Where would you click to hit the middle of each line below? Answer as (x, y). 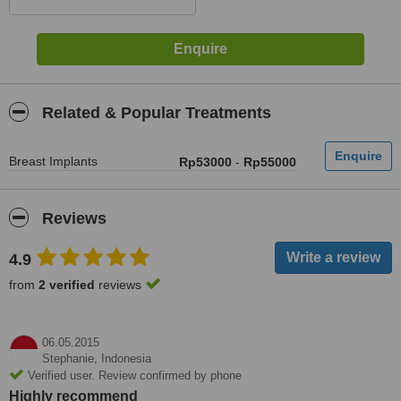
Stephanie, (72, 358)
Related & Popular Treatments (154, 113)
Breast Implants (53, 161)
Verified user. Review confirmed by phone (133, 375)
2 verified (67, 285)
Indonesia (126, 358)
